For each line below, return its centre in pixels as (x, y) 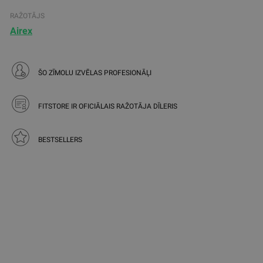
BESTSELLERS (60, 139)
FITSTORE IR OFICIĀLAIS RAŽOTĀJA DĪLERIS (108, 106)
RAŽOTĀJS (27, 16)
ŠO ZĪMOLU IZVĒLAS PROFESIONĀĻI (95, 73)
